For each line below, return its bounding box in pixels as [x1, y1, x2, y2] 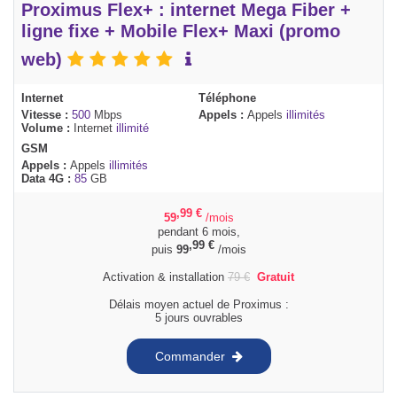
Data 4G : [21, 172, 74, 186]
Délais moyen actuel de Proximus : [108, 298, 289, 312]
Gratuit [257, 270, 294, 284]
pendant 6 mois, [157, 224, 240, 238]
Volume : [21, 121, 74, 136]
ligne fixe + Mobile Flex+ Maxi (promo [21, 21, 340, 42]
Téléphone [198, 91, 256, 105]
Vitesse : [21, 108, 72, 122]
